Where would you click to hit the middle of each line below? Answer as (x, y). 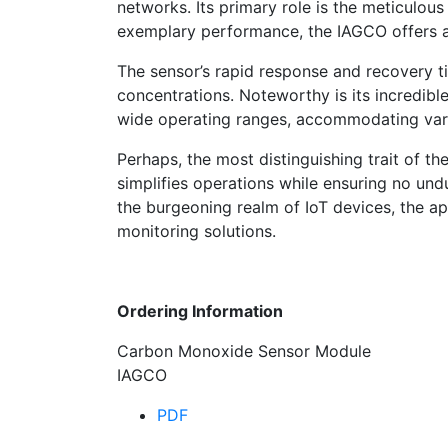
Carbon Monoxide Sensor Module (244, 351)
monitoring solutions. (196, 231)
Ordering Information (202, 311)
